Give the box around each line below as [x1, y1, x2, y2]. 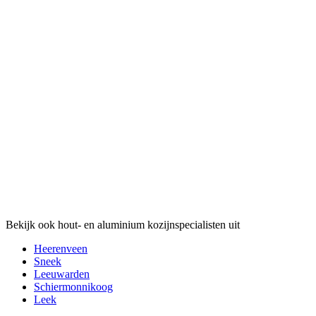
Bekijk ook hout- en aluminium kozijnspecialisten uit [6, 218, 240, 231]
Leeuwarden [34, 267, 90, 280]
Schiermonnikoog [34, 280, 113, 293]
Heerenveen [34, 242, 87, 255]
